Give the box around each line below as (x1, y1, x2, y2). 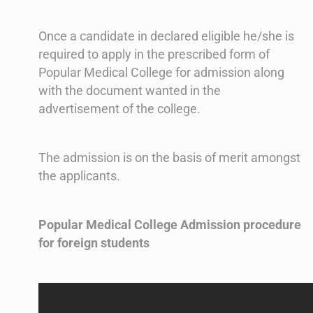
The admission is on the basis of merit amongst (38, 150, 300, 166)
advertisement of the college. (38, 101, 201, 117)
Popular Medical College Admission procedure (38, 217, 301, 233)
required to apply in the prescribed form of (38, 47, 270, 62)
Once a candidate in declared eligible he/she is (38, 29, 294, 44)
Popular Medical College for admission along (38, 65, 284, 80)
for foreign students (38, 235, 150, 251)
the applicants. (38, 168, 120, 184)
